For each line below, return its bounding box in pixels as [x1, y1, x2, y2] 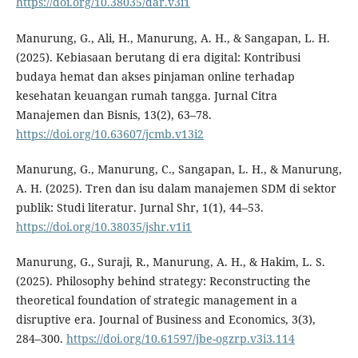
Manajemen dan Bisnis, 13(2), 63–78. [15, 106, 212, 122]
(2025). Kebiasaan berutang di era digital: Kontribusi [15, 49, 300, 65]
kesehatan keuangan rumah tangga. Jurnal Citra [15, 87, 277, 103]
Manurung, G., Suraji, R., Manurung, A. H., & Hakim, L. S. [15, 253, 325, 269]
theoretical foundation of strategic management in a [15, 292, 297, 308]
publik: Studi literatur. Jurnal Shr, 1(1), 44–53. [15, 199, 264, 215]
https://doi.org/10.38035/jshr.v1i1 [15, 218, 192, 234]
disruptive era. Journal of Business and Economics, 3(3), [15, 311, 316, 327]
